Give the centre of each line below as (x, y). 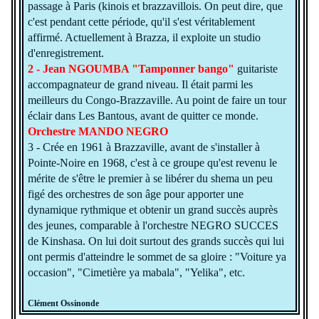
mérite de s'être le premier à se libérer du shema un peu (150, 178)
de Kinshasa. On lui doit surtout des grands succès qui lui (156, 241)
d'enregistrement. (66, 53)
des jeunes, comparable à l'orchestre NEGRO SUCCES (153, 225)
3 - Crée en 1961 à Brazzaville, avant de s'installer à (143, 147)
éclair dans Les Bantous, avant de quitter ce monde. (143, 115)
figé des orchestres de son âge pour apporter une (135, 194)
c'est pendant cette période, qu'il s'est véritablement (141, 21)
